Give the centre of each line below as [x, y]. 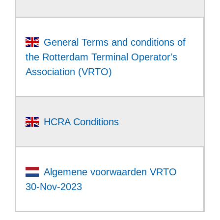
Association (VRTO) [69, 72]
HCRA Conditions [81, 122]
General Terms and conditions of [114, 42]
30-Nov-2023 [54, 187]
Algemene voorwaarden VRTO [110, 172]
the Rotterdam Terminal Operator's [101, 57]
